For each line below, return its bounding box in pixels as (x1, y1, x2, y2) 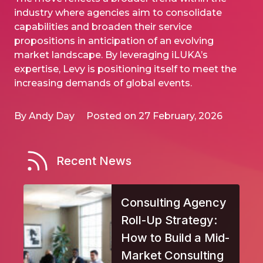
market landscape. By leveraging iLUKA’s (14, 49, 208, 60)
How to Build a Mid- (121, 230, 230, 245)
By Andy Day (14, 110, 77, 122)
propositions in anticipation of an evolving (14, 35, 214, 46)
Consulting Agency (121, 195, 227, 210)
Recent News (56, 153, 131, 168)
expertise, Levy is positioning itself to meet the (14, 63, 237, 75)
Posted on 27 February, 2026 (86, 110, 222, 122)
